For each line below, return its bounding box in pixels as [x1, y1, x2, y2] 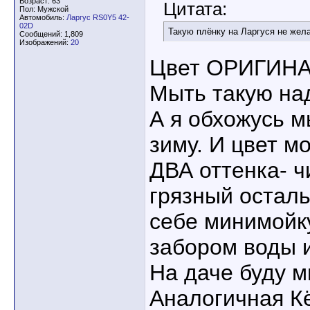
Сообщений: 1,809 [19, 30, 83, 38]
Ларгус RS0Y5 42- [66, 13, 129, 21]
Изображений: [19, 38, 71, 46]
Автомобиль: [19, 13, 66, 21]
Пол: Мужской [19, 5, 69, 13]
